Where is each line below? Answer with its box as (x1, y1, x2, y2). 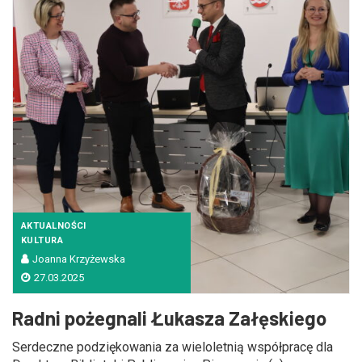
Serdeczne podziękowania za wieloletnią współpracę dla (12, 339, 333, 355)
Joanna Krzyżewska (32, 253, 125, 265)
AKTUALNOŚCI (21, 221, 86, 231)
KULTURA (21, 235, 64, 246)
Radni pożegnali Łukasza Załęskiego (12, 306, 326, 330)
